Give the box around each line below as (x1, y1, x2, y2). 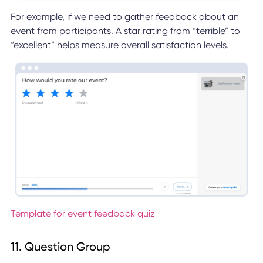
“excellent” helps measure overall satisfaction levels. (10, 39, 229, 50)
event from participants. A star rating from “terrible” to (10, 25, 240, 36)
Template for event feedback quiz (10, 207, 155, 219)
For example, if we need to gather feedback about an (10, 11, 239, 22)
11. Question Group (10, 239, 110, 254)
